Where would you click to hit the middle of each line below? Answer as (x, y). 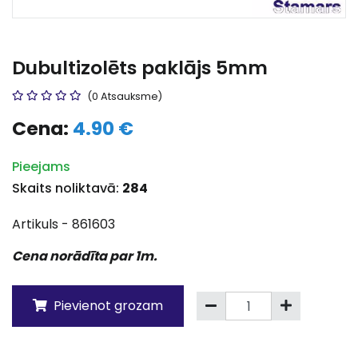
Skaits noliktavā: (67, 188)
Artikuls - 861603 (64, 224)
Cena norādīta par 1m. (85, 256)
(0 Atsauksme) (125, 96)
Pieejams (41, 167)
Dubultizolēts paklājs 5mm (140, 68)
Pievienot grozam (107, 306)
